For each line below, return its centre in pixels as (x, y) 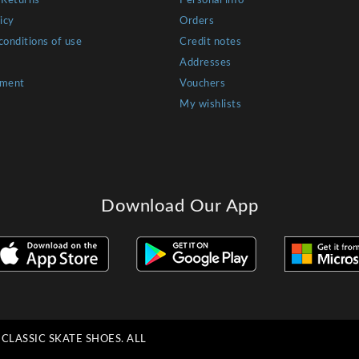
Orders (197, 22)
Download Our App (179, 206)
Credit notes (210, 42)
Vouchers (202, 84)
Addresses (206, 63)
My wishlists (210, 105)
